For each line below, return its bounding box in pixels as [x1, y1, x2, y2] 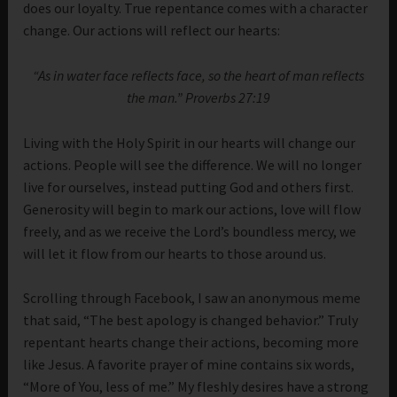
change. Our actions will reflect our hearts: [23, 21, 281, 40]
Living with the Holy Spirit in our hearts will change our [23, 133, 356, 152]
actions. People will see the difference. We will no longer [23, 155, 362, 174]
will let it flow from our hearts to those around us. [23, 244, 330, 262]
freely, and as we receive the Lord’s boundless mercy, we [23, 222, 357, 240]
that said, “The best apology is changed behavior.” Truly [23, 311, 359, 330]
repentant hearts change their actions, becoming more [23, 333, 360, 352]
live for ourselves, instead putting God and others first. [23, 177, 354, 196]
